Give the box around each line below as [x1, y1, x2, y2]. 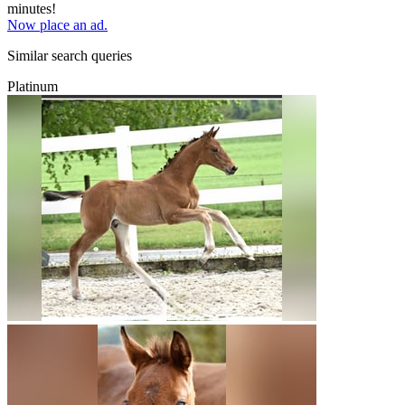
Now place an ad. [7, 16, 108, 33]
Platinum [7, 78, 58, 94]
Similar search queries [7, 47, 132, 63]
